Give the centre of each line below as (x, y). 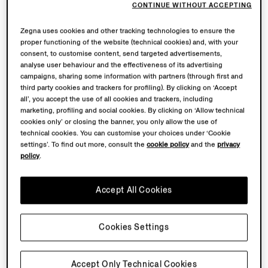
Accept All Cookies (134, 190)
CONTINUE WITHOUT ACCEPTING (192, 6)
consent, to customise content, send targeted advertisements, (121, 54)
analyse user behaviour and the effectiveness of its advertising (122, 65)
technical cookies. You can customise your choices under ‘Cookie (126, 133)
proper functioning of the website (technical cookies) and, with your (130, 42)
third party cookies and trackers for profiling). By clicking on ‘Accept (129, 88)
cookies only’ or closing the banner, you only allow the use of (119, 122)
